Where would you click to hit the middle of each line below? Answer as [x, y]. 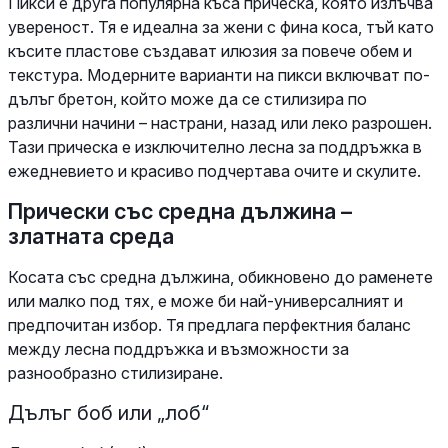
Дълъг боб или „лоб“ [108, 412]
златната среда [91, 235]
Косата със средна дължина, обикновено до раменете [220, 276]
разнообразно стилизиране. [115, 372]
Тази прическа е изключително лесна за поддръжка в [215, 146]
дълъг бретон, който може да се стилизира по [187, 98]
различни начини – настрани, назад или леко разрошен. [220, 122]
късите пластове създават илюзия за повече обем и [210, 50]
